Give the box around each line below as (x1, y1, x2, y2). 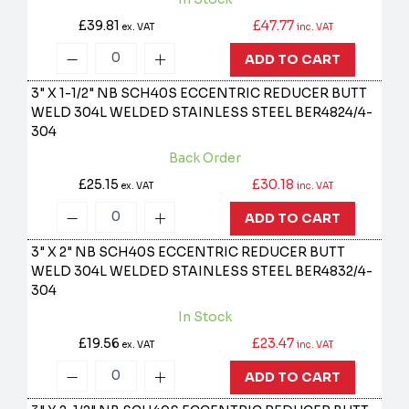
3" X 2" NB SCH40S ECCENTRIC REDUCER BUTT (31, 244, 346, 261)
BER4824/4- (295, 104, 373, 121)
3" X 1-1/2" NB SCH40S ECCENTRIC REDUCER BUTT (31, 85, 368, 102)
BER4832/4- (295, 263, 373, 280)
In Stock (177, 309, 232, 326)
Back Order (168, 150, 241, 167)
